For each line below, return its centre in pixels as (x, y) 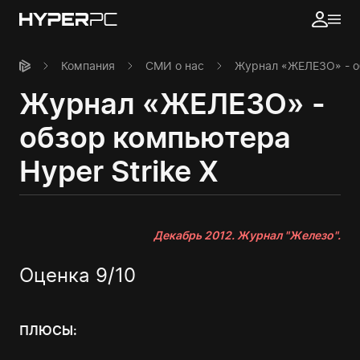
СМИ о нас (175, 65)
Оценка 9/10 (78, 275)
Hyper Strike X (119, 171)
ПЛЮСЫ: (48, 330)
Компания (88, 65)
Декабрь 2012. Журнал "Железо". (247, 235)
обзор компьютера (155, 137)
